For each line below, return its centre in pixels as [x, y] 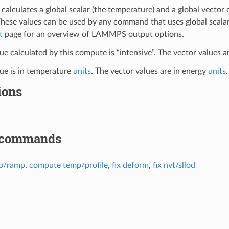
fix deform [130, 165]
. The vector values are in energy [149, 71]
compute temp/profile [68, 165]
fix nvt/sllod [174, 165]
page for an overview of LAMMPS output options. [93, 34]
